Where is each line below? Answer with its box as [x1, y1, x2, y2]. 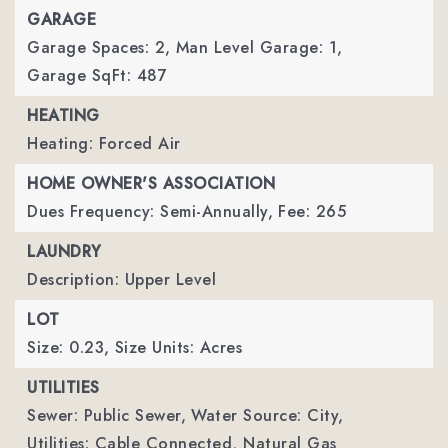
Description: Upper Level [27, 268, 216, 291]
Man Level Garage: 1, [175, 36, 343, 59]
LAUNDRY [27, 240, 102, 263]
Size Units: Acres [114, 336, 242, 359]
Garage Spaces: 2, [27, 36, 171, 59]
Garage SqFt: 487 [27, 64, 167, 87]
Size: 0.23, [27, 336, 110, 359]
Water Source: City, [191, 404, 344, 427]
